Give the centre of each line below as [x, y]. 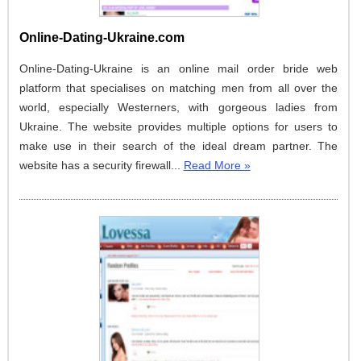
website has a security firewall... [101, 165]
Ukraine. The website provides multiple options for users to [178, 126]
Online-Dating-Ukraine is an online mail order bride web [178, 68]
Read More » [217, 165]
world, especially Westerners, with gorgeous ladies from [178, 107]
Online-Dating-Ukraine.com [102, 37]
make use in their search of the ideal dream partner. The [178, 145]
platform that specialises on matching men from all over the [178, 87]
